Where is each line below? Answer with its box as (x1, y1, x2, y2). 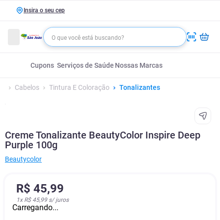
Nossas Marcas (114, 61, 163, 69)
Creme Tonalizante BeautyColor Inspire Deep (5, 129, 200, 141)
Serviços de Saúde (57, 61, 114, 69)
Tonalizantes (119, 83, 160, 91)
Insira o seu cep (24, 7, 65, 14)
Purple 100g (5, 139, 57, 151)
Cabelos (15, 83, 39, 91)
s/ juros (47, 196, 69, 203)
